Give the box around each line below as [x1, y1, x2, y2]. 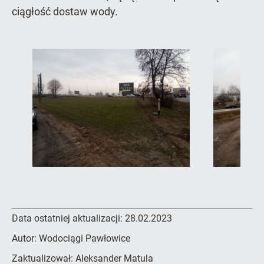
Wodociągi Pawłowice [39, 233, 130, 244]
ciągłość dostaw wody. [12, 5, 118, 18]
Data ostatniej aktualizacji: [12, 213, 125, 224]
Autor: [12, 233, 39, 244]
